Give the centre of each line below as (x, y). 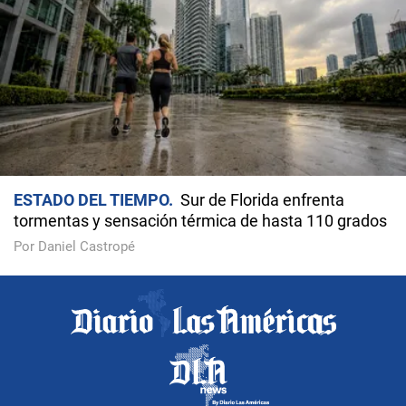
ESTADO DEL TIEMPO (91, 200)
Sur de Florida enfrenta (262, 200)
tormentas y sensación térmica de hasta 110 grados (200, 221)
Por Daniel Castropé (74, 247)
